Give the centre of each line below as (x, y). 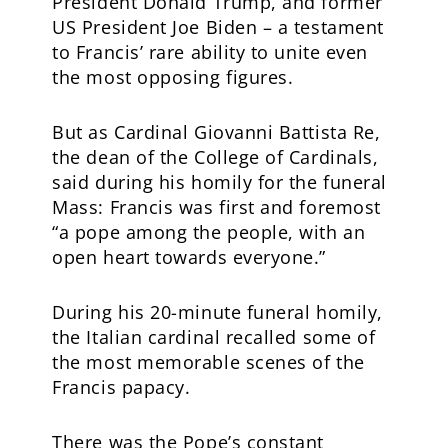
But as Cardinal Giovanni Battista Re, (216, 131)
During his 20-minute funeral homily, (217, 311)
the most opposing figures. (173, 76)
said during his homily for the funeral (219, 181)
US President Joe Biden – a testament (218, 26)
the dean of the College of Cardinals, (215, 156)
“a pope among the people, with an (209, 231)
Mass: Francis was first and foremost (216, 206)
